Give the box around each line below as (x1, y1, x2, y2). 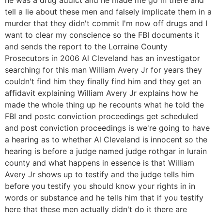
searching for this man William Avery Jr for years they (5, 64, 202, 75)
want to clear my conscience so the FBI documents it (5, 30, 200, 40)
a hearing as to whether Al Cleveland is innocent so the (5, 134, 207, 144)
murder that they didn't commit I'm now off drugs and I (5, 18, 207, 28)
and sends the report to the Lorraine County (5, 41, 168, 51)
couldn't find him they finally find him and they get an (5, 76, 201, 86)
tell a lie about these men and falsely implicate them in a (5, 6, 212, 16)
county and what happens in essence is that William (5, 157, 194, 168)
